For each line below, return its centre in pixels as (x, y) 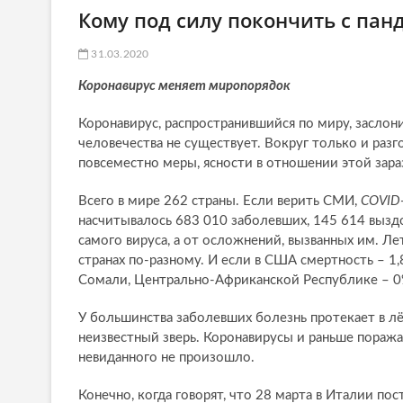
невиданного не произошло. (166, 358)
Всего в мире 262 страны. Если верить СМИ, (219, 201)
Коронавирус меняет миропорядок (184, 86)
